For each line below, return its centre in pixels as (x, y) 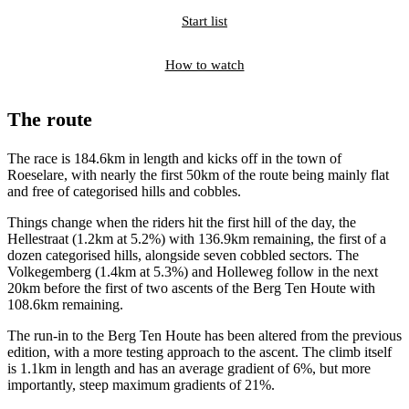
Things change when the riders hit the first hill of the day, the (182, 223)
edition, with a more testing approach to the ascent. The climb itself (199, 352)
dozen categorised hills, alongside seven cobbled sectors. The (183, 256)
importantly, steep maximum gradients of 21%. (141, 385)
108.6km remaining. (67, 305)
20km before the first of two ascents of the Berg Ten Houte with (191, 288)
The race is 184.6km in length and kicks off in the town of (174, 159)
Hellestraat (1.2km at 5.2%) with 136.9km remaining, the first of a (197, 239)
